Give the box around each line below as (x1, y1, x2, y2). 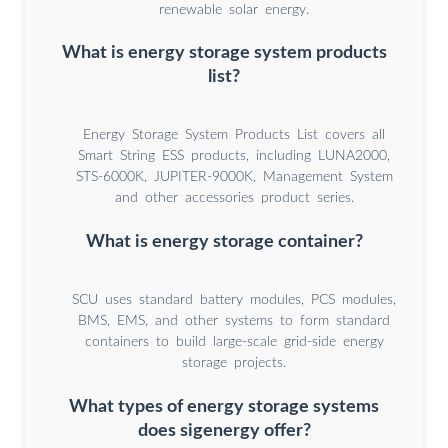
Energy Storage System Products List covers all (83, 128, 385, 143)
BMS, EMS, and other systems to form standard (78, 314, 390, 329)
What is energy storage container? (85, 233, 363, 251)
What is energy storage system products (61, 44, 387, 62)
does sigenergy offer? (137, 421, 311, 439)
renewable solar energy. (159, 2, 309, 17)
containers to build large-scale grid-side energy (84, 335, 384, 350)
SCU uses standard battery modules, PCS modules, (72, 293, 396, 308)
